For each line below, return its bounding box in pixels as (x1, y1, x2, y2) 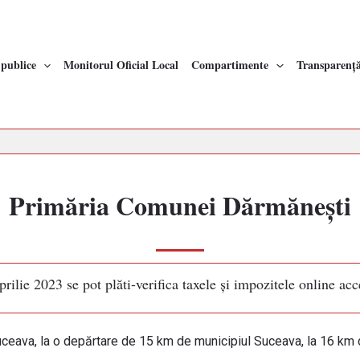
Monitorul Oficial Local (63, 55, 179, 73)
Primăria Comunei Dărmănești (9, 186, 351, 225)
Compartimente (191, 55, 269, 73)
